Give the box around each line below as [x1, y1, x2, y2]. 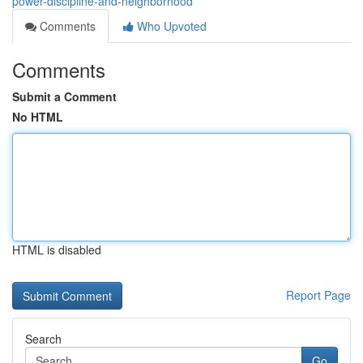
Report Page [286, 287, 351, 303]
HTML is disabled [12, 241, 101, 258]
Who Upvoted [134, 18, 207, 34]
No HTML [12, 109, 63, 125]
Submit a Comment [12, 88, 117, 105]
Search [25, 331, 62, 347]
